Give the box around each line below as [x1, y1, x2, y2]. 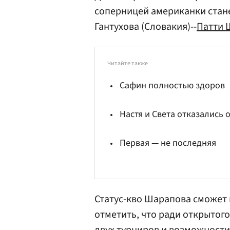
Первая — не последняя [120, 137, 216, 149]
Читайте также [107, 59, 148, 68]
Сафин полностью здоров [120, 79, 225, 92]
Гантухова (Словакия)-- [94, 20, 197, 34]
